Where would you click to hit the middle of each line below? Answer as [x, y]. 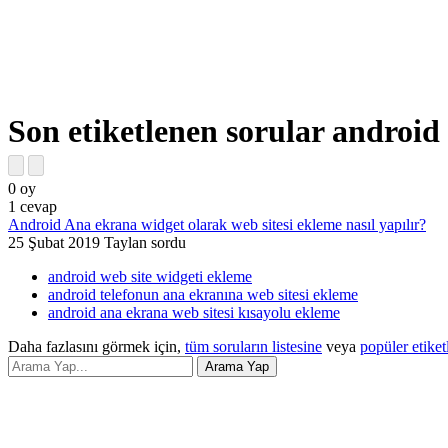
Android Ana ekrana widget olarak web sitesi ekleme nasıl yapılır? [217, 225]
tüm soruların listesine [253, 347]
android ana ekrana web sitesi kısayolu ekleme [194, 313]
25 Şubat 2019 [54, 243]
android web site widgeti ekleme [150, 277]
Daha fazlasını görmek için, [96, 347]
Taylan [125, 243]
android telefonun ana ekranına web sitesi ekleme [203, 295]
